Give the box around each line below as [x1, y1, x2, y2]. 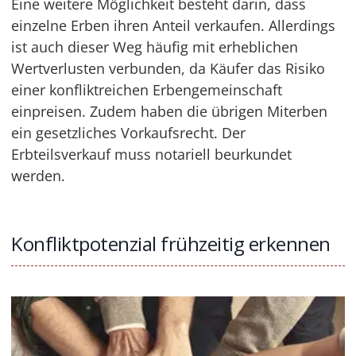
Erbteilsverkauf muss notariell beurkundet [11, 144, 292, 164]
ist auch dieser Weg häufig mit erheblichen [11, 37, 299, 56]
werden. [11, 165, 66, 185]
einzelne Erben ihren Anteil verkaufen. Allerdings [11, 15, 336, 35]
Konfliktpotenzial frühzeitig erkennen [11, 230, 331, 257]
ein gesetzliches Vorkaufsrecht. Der [11, 122, 246, 142]
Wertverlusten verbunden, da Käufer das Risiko [11, 58, 326, 78]
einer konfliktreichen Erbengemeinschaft [11, 79, 283, 99]
